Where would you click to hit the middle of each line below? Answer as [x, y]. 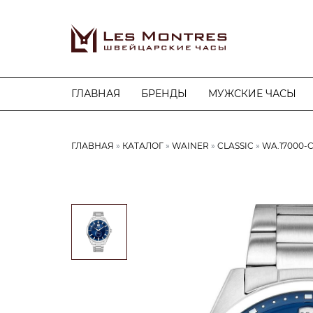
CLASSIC [235, 146]
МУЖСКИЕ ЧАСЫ [252, 94]
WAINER [190, 146]
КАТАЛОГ [143, 146]
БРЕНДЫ [164, 94]
